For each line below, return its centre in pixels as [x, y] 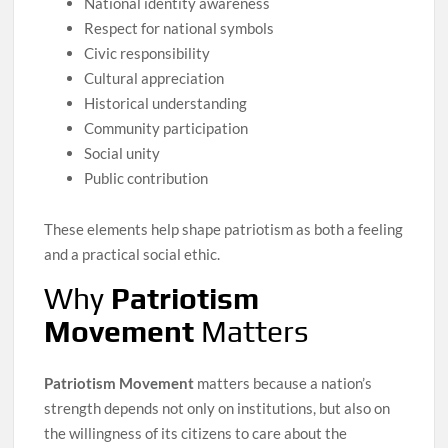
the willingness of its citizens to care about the [196, 432]
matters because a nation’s [283, 382]
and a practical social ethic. [132, 254]
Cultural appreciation [154, 78]
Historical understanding [166, 103]
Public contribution [146, 178]
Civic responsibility [147, 53]
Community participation [166, 128]
